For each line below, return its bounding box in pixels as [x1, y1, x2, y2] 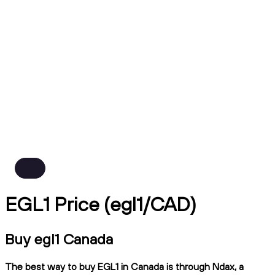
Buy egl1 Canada [5, 229, 113, 248]
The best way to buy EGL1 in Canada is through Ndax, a [5, 260, 244, 273]
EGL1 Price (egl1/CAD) [5, 192, 196, 217]
